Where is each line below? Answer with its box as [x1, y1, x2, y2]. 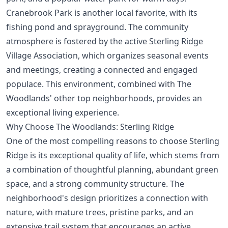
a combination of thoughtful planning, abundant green [6, 163, 218, 175]
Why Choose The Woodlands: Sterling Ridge [6, 121, 174, 132]
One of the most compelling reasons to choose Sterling [6, 135, 219, 147]
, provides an [153, 92, 202, 104]
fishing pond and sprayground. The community [6, 21, 188, 33]
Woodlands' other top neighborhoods [6, 92, 153, 104]
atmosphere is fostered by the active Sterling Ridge [6, 35, 203, 47]
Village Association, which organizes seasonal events [6, 49, 209, 61]
